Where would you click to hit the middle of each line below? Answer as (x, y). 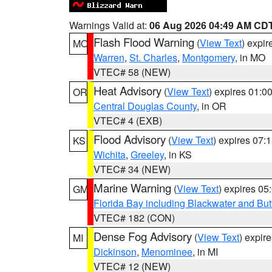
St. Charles (153, 57)
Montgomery (209, 57)
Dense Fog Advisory (143, 236)
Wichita (110, 155)
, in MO (250, 57)
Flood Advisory (130, 139)
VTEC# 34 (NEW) (132, 169)
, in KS (178, 155)
